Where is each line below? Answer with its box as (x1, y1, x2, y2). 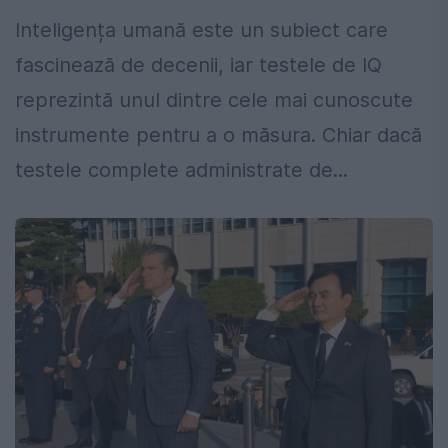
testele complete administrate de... (15, 158, 348, 183)
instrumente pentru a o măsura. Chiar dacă (15, 123, 422, 148)
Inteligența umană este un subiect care (15, 18, 388, 43)
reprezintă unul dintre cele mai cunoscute (15, 88, 413, 113)
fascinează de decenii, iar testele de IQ (15, 53, 382, 78)
